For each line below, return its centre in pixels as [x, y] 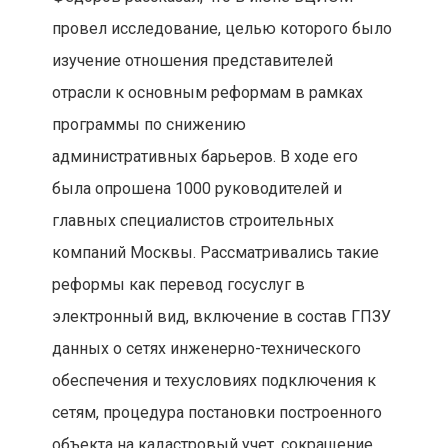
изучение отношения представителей [192, 61]
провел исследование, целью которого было [221, 29]
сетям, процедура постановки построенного [216, 413]
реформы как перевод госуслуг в [178, 285]
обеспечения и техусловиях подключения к [213, 381]
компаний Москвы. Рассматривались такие [215, 253]
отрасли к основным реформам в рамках [207, 93]
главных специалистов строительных [192, 221]
